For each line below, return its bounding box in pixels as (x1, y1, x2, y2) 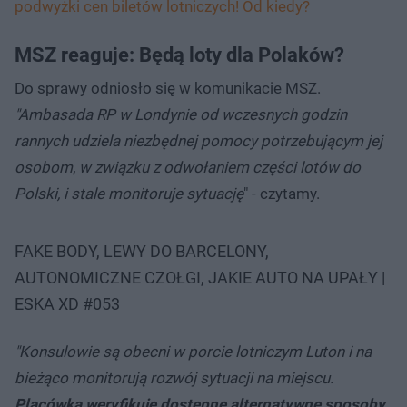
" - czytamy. (243, 184, 323, 203)
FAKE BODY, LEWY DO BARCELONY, (15, 241, 269, 261)
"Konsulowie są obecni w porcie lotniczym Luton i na (15, 342, 372, 361)
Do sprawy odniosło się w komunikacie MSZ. (15, 78, 321, 97)
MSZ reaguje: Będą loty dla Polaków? (15, 43, 344, 66)
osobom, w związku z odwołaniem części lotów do (15, 157, 361, 176)
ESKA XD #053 (15, 293, 120, 313)
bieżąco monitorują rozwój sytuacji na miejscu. (15, 368, 333, 387)
